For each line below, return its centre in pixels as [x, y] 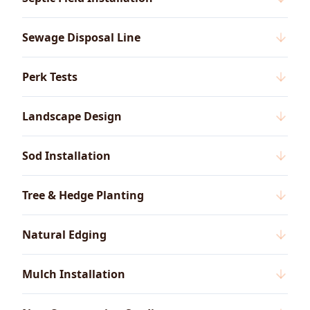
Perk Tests [50, 77]
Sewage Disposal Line [81, 38]
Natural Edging [64, 235]
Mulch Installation [74, 274]
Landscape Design [72, 117]
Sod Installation [66, 156]
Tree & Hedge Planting [83, 195]
